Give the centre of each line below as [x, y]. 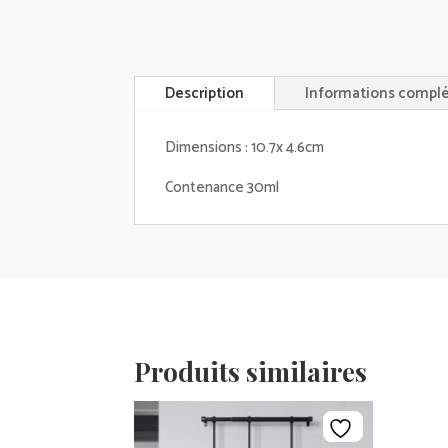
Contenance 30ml [222, 187]
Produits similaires [251, 371]
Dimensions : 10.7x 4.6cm [245, 147]
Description [205, 93]
